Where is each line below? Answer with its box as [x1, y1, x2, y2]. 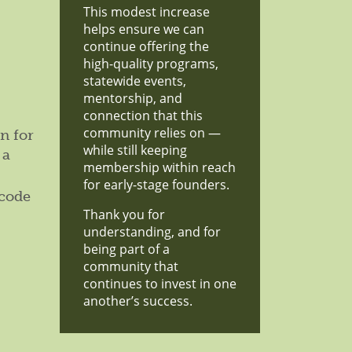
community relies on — [83, 124, 221, 141]
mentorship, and [83, 90, 182, 107]
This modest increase [83, 3, 210, 20]
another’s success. [83, 292, 192, 310]
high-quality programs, [83, 55, 218, 72]
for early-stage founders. [83, 176, 229, 193]
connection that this [83, 107, 203, 124]
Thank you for [83, 206, 165, 223]
